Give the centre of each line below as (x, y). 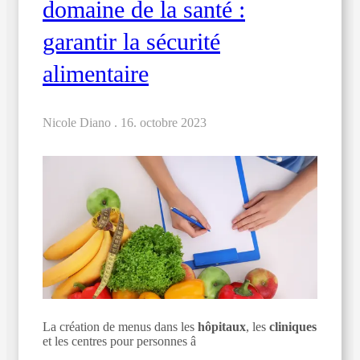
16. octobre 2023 (164, 122)
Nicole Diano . (82, 122)
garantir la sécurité (131, 41)
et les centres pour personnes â (119, 341)
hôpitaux (222, 326)
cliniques (293, 326)
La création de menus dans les (120, 326)
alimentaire (96, 73)
